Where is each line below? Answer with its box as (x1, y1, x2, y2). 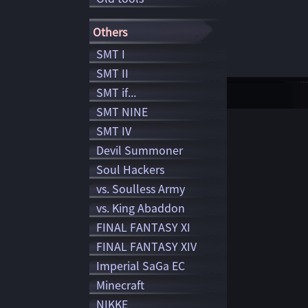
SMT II (96, 65, 129, 81)
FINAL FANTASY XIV (96, 238, 197, 254)
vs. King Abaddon (96, 199, 185, 216)
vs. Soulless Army (96, 180, 185, 197)
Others (93, 23, 127, 40)
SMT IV (96, 122, 131, 139)
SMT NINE (96, 103, 148, 120)
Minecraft (96, 276, 144, 293)
